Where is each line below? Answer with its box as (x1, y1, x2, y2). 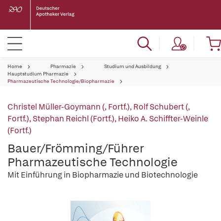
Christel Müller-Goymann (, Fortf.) (7, 102, 130, 112)
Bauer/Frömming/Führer (7, 141, 144, 156)
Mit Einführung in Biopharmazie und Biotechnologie (7, 170, 198, 180)
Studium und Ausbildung (104, 63, 161, 70)
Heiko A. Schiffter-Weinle (118, 113, 208, 124)
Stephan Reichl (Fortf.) (33, 113, 114, 124)
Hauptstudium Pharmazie (7, 71, 69, 77)
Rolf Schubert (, (133, 102, 190, 112)
